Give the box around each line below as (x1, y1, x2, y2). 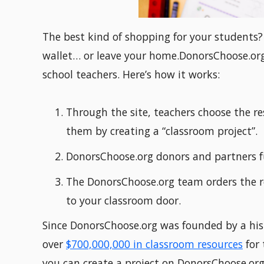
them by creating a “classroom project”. (66, 123, 258, 138)
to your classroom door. (66, 193, 181, 208)
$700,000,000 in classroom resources (66, 237, 243, 252)
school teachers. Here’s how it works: (42, 67, 220, 81)
